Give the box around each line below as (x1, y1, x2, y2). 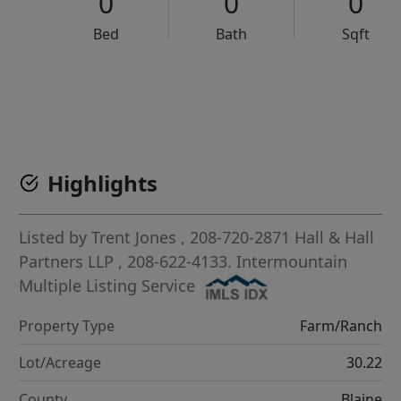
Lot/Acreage (19, 353, 102, 373)
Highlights (47, 168, 158, 199)
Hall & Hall (294, 226, 375, 249)
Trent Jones (91, 226, 177, 249)
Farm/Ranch (299, 316, 382, 337)
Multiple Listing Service (19, 275, 196, 297)
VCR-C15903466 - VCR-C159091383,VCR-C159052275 (109, 81, 375, 98)
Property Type (19, 316, 115, 337)
